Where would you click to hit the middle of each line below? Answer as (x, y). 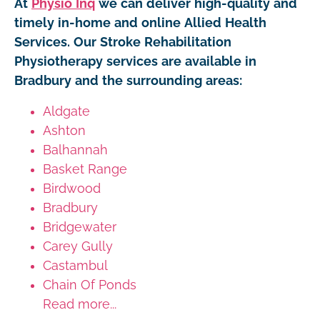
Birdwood (72, 188)
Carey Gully (78, 246)
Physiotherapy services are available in (135, 61)
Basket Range (85, 169)
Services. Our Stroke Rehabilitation (123, 42)
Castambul (75, 265)
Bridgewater (80, 227)
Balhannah (75, 150)
